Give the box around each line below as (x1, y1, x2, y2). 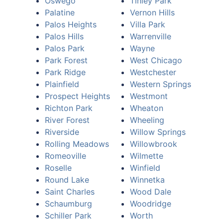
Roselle (45, 163, 72, 173)
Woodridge (130, 199, 171, 209)
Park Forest (45, 55, 88, 65)
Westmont (130, 91, 168, 101)
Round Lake (45, 175, 89, 185)
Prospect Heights (45, 91, 110, 101)
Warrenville (130, 31, 171, 41)
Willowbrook (130, 139, 177, 149)
